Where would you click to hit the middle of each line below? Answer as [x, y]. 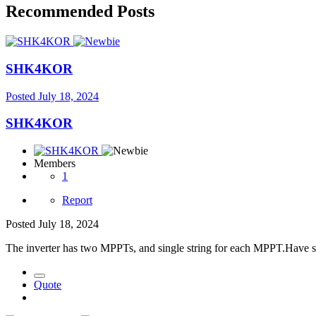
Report [77, 200]
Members [55, 164]
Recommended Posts [80, 12]
